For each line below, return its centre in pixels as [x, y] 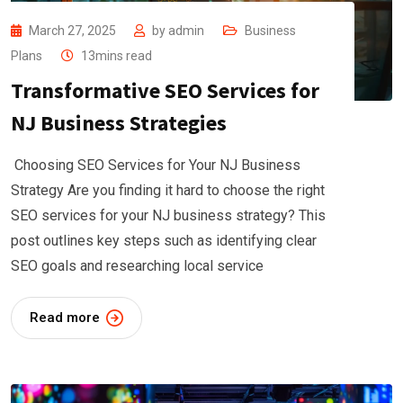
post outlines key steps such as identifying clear [164, 241]
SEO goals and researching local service [137, 266]
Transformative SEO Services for [165, 91]
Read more [65, 318]
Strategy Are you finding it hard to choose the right [168, 191]
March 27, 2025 [74, 31]
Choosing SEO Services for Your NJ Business [156, 166]
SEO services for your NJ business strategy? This [168, 216]
